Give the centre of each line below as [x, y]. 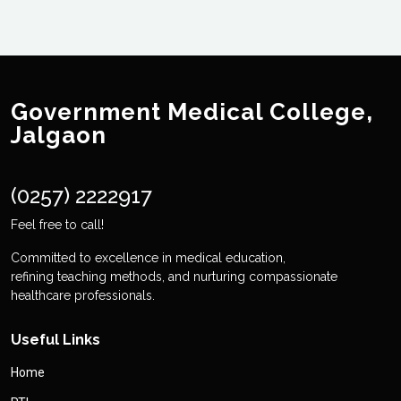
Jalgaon [59, 136]
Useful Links [55, 340]
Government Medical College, [192, 112]
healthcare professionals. [83, 296]
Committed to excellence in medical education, [148, 258]
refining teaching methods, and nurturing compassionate [174, 277]
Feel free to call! [57, 225]
